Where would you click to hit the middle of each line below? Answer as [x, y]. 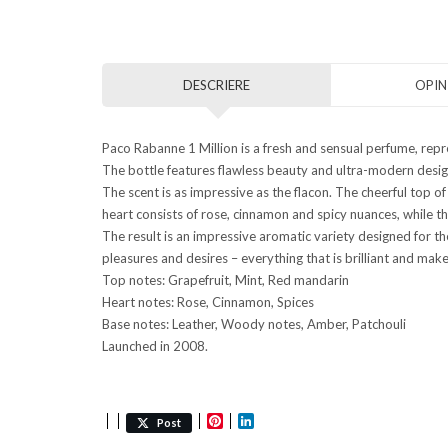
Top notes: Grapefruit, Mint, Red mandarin [225, 279]
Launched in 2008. [155, 345]
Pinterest [260, 420]
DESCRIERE [217, 84]
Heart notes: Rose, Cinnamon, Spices [208, 301]
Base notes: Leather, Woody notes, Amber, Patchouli [254, 323]
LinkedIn [288, 420]
